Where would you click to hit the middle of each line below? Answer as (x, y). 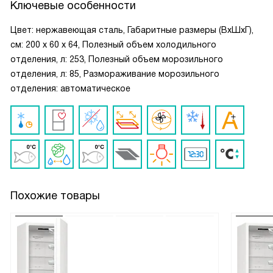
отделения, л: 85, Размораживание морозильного (115, 74)
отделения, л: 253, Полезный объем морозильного (117, 59)
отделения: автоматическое (70, 88)
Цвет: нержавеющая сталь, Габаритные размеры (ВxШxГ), (132, 30)
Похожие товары (55, 196)
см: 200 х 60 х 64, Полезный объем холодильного (113, 44)
